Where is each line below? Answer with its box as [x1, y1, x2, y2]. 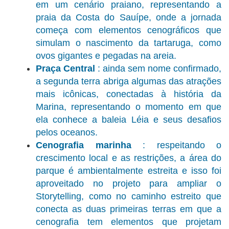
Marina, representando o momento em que [36, 102, 221, 112]
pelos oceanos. [36, 127, 98, 138]
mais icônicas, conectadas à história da [36, 89, 221, 100]
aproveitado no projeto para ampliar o [36, 178, 221, 189]
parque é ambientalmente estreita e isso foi [36, 166, 221, 176]
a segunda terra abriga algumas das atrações [36, 76, 221, 87]
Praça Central [36, 63, 95, 74]
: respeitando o [131, 140, 221, 151]
